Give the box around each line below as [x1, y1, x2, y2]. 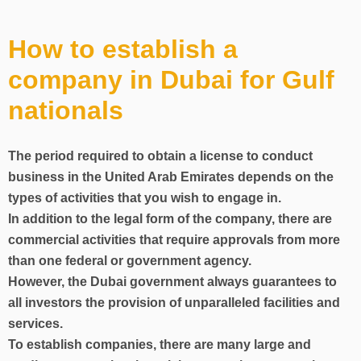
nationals [8, 96, 123, 125]
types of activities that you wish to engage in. [8, 191, 281, 205]
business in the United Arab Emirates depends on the [8, 170, 334, 184]
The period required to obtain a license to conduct [8, 149, 313, 163]
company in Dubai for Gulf [8, 65, 334, 94]
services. [8, 317, 63, 330]
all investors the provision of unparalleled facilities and [8, 296, 340, 309]
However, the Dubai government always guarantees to [8, 275, 337, 288]
